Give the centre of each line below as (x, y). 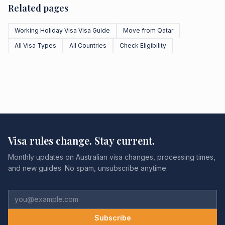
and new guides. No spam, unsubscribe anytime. (88, 168)
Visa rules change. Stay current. (81, 140)
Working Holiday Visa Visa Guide (62, 30)
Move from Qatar (148, 30)
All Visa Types (35, 45)
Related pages (38, 8)
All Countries (88, 45)
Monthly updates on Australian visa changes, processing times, (112, 157)
